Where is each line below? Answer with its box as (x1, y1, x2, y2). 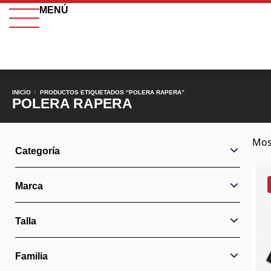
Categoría (15, 146, 60, 156)
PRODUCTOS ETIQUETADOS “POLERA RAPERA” (39, 89, 184, 96)
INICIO (12, 89, 31, 96)
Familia (15, 251, 48, 261)
